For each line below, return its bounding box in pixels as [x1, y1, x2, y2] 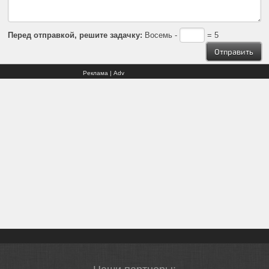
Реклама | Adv [83, 69, 124, 76]
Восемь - [142, 30, 180, 40]
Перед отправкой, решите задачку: [8, 30, 143, 40]
